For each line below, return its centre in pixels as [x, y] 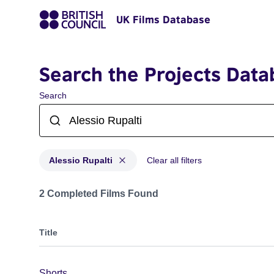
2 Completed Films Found [99, 194]
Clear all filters [174, 160]
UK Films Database [163, 20]
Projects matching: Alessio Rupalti [113, 187]
